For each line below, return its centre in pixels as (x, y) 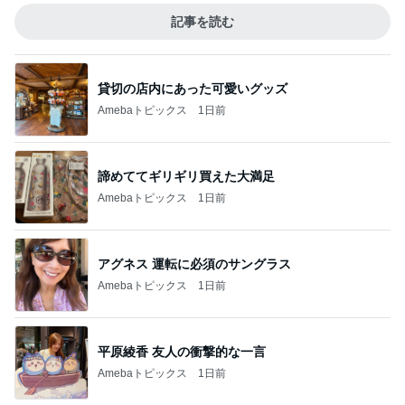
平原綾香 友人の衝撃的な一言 (182, 351)
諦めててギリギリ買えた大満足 (186, 176)
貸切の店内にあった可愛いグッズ (193, 88)
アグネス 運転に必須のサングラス (194, 264)
